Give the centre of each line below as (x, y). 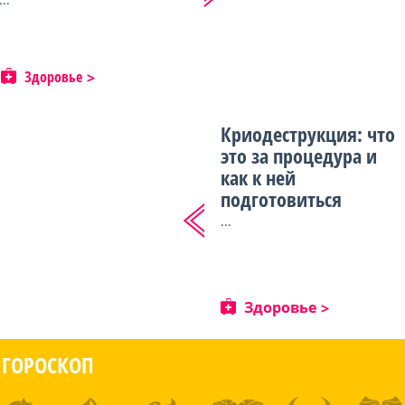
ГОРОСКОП (48, 365)
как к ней (258, 177)
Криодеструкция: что (308, 134)
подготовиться (281, 199)
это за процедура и (299, 155)
